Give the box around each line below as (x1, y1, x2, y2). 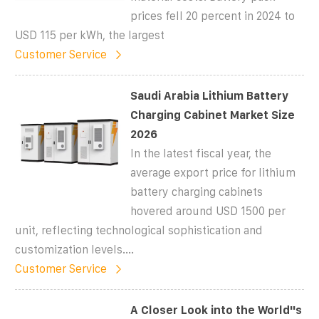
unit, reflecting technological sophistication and (15, 224, 263, 236)
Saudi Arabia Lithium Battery (130, 89, 289, 102)
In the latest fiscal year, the (130, 147, 272, 159)
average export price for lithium (130, 166, 296, 179)
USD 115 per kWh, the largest (15, 28, 164, 41)
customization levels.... (15, 243, 134, 256)
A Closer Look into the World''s (130, 303, 303, 316)
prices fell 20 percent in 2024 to (130, 9, 296, 22)
